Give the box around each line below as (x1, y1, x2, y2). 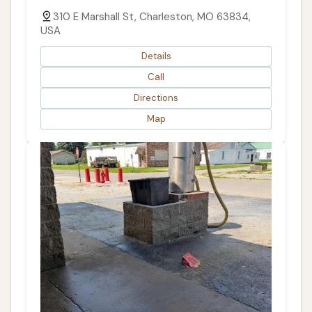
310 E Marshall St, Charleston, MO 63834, (53, 9, 251, 24)
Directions (134, 92, 178, 104)
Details (141, 50, 171, 63)
